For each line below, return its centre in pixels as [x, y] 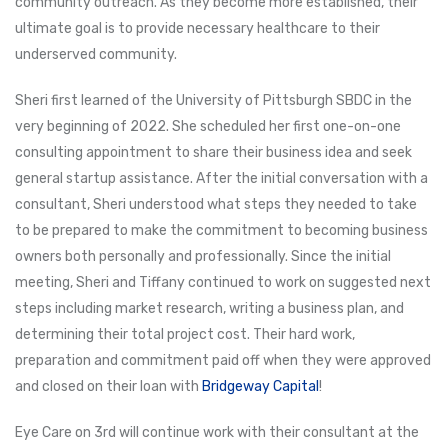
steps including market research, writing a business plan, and [209, 308]
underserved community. [97, 54]
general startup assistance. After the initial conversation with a [221, 178]
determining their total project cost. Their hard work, [185, 334]
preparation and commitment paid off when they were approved [223, 360]
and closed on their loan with [108, 386]
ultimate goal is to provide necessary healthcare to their [197, 28]
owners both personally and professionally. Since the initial [203, 256]
